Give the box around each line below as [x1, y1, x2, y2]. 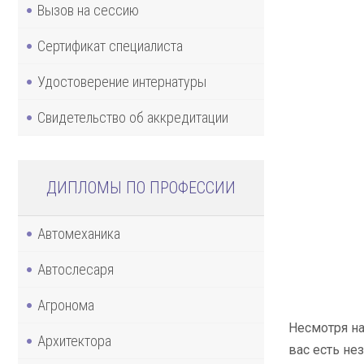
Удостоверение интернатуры [37, 72, 206, 90]
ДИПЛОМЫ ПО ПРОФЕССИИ [45, 177, 236, 197]
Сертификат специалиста [37, 37, 183, 54]
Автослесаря [37, 260, 114, 278]
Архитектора [37, 331, 111, 349]
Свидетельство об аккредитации [37, 108, 228, 126]
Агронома [37, 296, 94, 314]
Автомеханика [37, 224, 120, 242]
